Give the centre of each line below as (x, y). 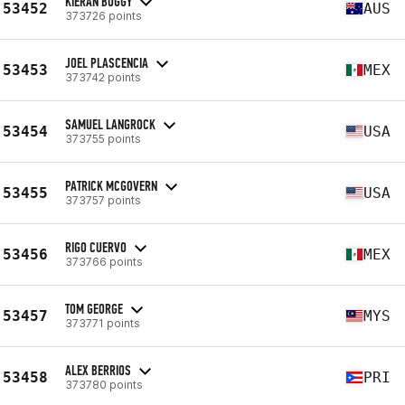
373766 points (104, 261)
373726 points (104, 15)
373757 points (103, 200)
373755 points (103, 138)
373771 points (103, 323)
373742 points (103, 77)
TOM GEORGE (94, 308)
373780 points (104, 384)
